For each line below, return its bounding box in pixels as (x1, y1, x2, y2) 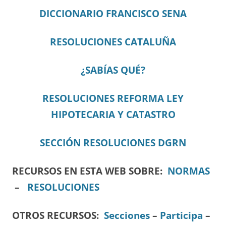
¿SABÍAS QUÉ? (81, 63, 145, 76)
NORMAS (167, 164, 210, 177)
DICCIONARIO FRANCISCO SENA (39, 7, 187, 20)
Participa (160, 208, 203, 221)
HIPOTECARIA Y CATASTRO (50, 107, 176, 121)
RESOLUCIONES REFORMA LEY (42, 91, 184, 104)
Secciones (104, 208, 150, 221)
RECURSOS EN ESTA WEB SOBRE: (12, 164, 167, 177)
